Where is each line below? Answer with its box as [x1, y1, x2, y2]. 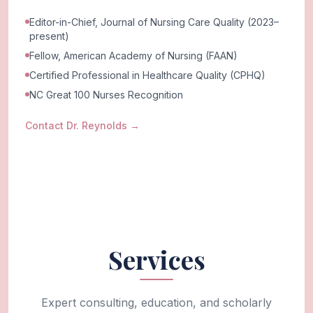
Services [108, 242, 205, 276]
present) [29, 29, 69, 42]
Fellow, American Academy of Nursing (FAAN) [29, 49, 238, 61]
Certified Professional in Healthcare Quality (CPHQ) [29, 68, 265, 81]
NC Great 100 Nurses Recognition [29, 88, 183, 101]
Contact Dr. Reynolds [25, 119, 127, 131]
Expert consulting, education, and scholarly [41, 295, 272, 310]
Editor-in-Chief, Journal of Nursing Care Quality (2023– [29, 15, 279, 28]
